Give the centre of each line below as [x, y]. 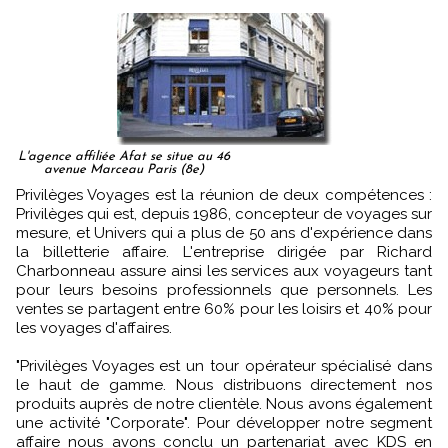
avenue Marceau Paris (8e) [123, 169]
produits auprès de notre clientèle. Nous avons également [224, 404]
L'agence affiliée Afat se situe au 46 [123, 156]
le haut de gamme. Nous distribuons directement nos [224, 385]
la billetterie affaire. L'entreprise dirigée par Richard [224, 252]
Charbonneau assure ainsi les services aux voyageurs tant [224, 271]
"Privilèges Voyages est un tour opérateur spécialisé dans [224, 366]
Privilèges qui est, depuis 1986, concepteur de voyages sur [224, 214]
